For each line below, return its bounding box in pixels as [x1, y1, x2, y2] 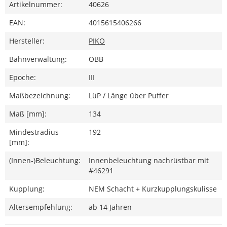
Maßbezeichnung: [9, 90, 70, 100]
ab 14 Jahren [89, 202, 132, 212]
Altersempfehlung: [9, 202, 72, 212]
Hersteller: [9, 35, 45, 46]
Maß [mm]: [9, 108, 47, 119]
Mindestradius [9, 127, 59, 137]
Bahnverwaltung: [9, 54, 67, 64]
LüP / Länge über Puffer [89, 90, 169, 100]
